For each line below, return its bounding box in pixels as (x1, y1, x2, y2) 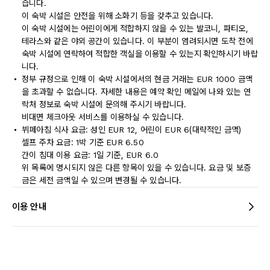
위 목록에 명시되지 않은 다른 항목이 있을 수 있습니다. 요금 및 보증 (22, 163, 251, 172)
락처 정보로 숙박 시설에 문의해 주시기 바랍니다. (22, 99, 187, 109)
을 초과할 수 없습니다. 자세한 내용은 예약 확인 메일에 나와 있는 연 (22, 87, 251, 96)
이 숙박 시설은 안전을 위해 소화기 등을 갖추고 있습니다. (22, 11, 214, 20)
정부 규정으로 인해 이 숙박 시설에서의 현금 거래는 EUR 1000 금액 (22, 74, 253, 84)
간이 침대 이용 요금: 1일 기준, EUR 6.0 (22, 150, 159, 160)
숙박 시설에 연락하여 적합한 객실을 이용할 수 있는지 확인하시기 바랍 (22, 49, 258, 58)
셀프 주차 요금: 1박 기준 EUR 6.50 (22, 137, 144, 147)
